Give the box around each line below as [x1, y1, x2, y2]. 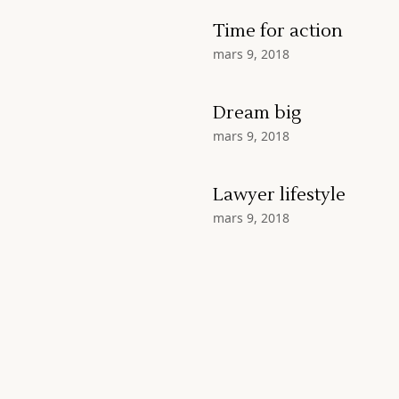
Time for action [213, 20, 343, 44]
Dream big [213, 102, 301, 126]
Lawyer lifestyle [213, 183, 346, 208]
